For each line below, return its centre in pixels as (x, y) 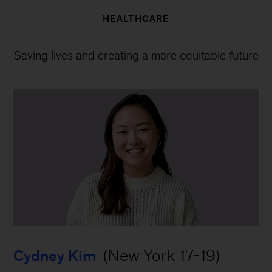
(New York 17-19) (160, 256)
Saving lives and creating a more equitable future (136, 55)
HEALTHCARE (136, 18)
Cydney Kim (55, 256)
